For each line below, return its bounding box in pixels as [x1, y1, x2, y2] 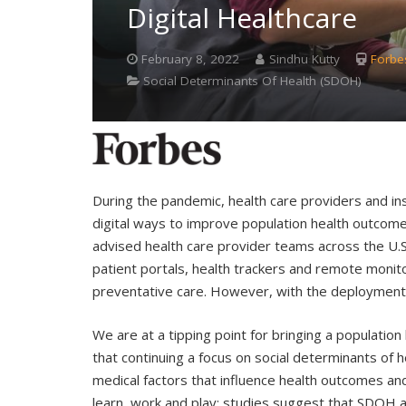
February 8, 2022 [141, 51, 239, 68]
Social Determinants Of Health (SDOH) [143, 72, 362, 90]
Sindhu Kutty [268, 51, 340, 68]
